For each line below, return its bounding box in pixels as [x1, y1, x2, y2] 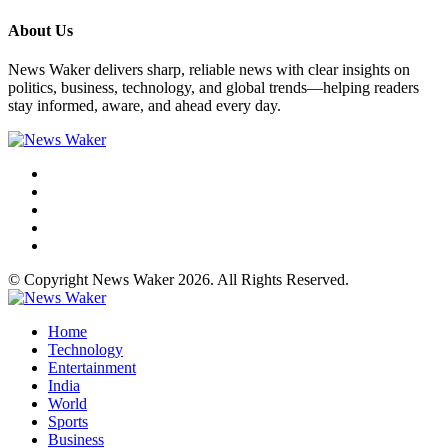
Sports [48, 413, 88, 431]
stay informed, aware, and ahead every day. [8, 97, 281, 115]
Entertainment [48, 359, 136, 377]
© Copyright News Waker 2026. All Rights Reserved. [8, 271, 349, 289]
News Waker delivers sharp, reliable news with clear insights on [8, 61, 410, 79]
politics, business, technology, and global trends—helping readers [8, 79, 419, 97]
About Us [8, 22, 73, 40]
